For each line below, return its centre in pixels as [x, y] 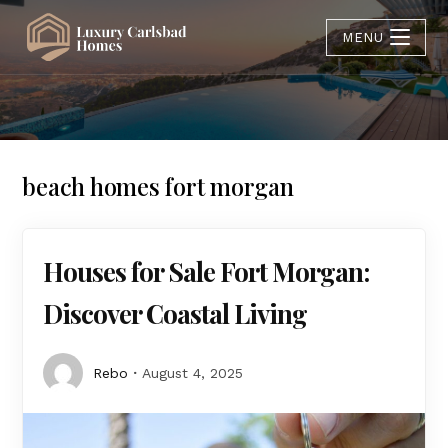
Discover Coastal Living [175, 313]
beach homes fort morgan [158, 186]
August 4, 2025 [193, 373]
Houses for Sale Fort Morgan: [206, 271]
